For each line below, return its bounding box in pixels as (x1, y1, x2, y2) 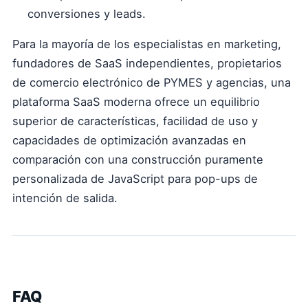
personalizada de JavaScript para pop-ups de (12, 172, 258, 186)
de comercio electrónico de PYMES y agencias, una (12, 76, 291, 89)
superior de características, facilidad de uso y (12, 114, 258, 128)
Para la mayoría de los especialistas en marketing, (12, 37, 281, 51)
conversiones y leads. (27, 7, 146, 21)
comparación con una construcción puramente (12, 153, 263, 166)
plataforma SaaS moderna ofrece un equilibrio (12, 95, 260, 109)
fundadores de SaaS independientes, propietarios (12, 56, 282, 70)
